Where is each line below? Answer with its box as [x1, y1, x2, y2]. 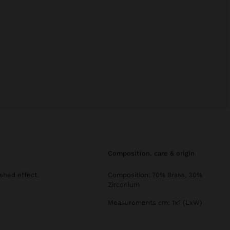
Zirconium [108, 180, 140, 188]
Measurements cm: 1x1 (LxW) [108, 198, 202, 206]
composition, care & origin [112, 149, 195, 157]
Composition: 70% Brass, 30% [108, 170, 202, 179]
